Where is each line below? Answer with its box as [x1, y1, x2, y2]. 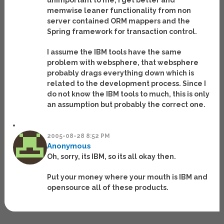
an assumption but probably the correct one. [47, 100, 206, 109]
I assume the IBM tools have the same [47, 48, 182, 56]
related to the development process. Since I [47, 79, 206, 88]
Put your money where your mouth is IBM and [47, 173, 208, 181]
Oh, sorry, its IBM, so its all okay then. [47, 152, 176, 161]
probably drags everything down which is [47, 69, 194, 77]
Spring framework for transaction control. [47, 27, 197, 36]
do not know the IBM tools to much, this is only [47, 90, 210, 98]
